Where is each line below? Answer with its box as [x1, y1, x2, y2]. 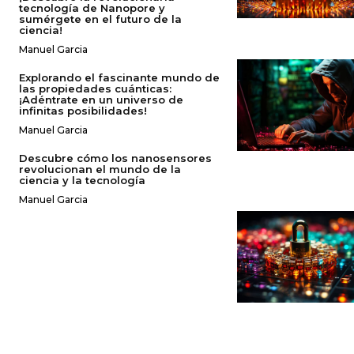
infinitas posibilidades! [19, 104, 147, 117]
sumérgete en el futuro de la [19, 12, 182, 25]
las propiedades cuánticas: [19, 81, 171, 95]
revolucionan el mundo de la [19, 162, 181, 175]
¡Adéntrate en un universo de [19, 92, 183, 106]
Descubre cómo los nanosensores [19, 151, 212, 164]
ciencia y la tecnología [19, 173, 145, 186]
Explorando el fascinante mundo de [19, 70, 220, 84]
